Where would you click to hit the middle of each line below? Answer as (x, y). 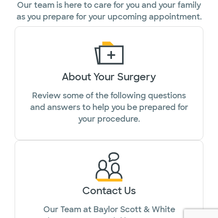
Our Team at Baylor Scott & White (109, 210)
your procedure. (109, 119)
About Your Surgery (109, 77)
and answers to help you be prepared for (109, 107)
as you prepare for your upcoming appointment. (109, 17)
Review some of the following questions (109, 95)
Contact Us (109, 191)
